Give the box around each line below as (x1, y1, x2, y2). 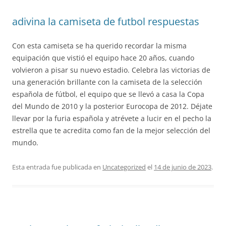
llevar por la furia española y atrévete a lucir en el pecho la (12, 114, 211, 123)
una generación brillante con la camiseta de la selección (12, 77, 202, 87)
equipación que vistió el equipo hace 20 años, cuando (12, 53, 194, 63)
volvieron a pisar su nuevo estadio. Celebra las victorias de (12, 65, 210, 75)
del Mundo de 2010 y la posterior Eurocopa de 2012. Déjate (12, 101, 212, 111)
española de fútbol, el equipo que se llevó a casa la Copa (12, 89, 204, 99)
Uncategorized (102, 162, 146, 172)
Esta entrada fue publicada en (12, 162, 102, 172)
